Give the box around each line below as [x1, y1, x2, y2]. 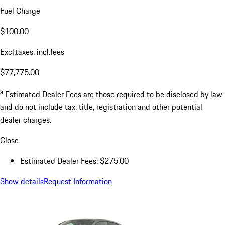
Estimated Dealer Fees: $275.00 [20, 155, 129, 167]
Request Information [44, 175, 112, 188]
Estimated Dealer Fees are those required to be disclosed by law [5, 88, 222, 101]
